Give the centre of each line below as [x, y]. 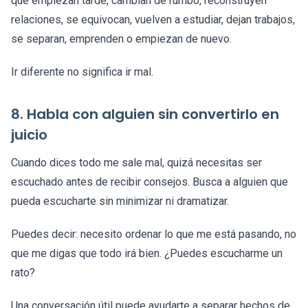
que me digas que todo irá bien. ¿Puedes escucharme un [147, 254]
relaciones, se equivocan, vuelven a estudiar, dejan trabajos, [153, 20]
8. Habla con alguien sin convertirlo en [145, 114]
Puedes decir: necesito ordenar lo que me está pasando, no [154, 234]
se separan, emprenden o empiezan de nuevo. [121, 39]
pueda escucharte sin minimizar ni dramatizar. [120, 201]
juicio [29, 135]
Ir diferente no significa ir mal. [82, 72]
